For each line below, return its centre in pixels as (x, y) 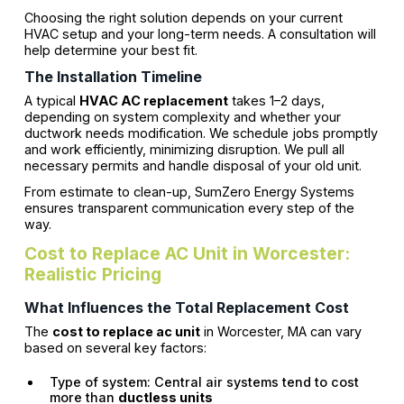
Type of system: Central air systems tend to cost (204, 381)
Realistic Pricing (92, 274)
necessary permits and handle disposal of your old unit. (193, 166)
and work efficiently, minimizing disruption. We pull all (184, 150)
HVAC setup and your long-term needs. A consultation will (200, 33)
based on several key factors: (115, 347)
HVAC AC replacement (153, 101)
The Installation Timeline (113, 77)
